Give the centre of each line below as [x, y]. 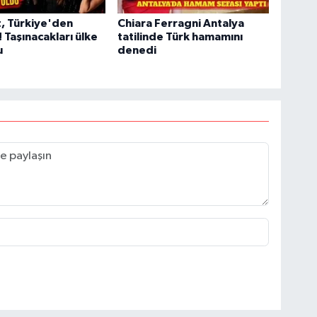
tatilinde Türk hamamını [180, 36]
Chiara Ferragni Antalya [181, 23]
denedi [137, 50]
